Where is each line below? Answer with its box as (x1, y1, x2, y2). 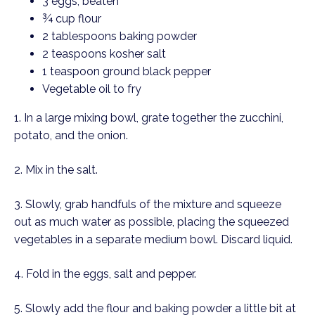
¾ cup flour (42, 12, 101, 25)
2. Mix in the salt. (14, 163, 101, 176)
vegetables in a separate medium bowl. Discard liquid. (14, 233, 295, 246)
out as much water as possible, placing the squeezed (14, 215, 289, 229)
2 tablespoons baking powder (42, 30, 197, 43)
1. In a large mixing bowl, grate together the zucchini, (14, 111, 283, 124)
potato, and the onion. (14, 129, 128, 142)
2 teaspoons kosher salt (42, 47, 166, 60)
